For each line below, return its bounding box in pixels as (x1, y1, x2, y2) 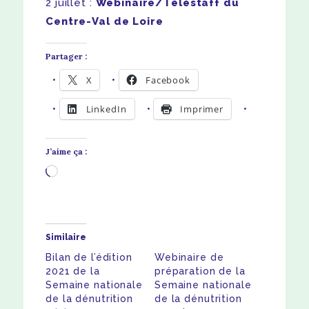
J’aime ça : (46, 146, 88, 157)
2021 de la (46, 266, 100, 277)
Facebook (145, 74, 190, 87)
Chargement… (45, 179, 117, 192)
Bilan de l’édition (46, 252, 132, 263)
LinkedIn (86, 103, 127, 116)
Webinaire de (154, 252, 224, 263)
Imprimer (180, 103, 223, 116)
